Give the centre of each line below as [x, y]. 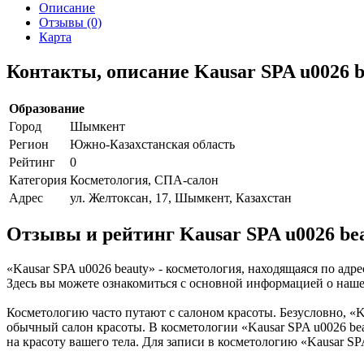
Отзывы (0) [70, 22]
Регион [29, 144]
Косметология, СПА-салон [144, 180]
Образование [47, 108]
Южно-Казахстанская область [152, 144]
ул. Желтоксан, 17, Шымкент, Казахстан [181, 197]
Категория [38, 180]
